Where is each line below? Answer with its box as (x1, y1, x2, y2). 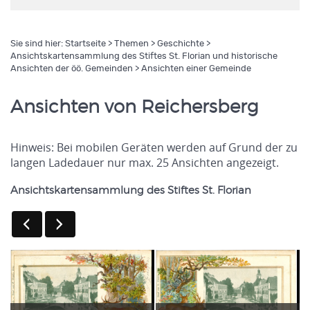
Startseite (65, 39, 106, 48)
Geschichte (157, 39, 204, 48)
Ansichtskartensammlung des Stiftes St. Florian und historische (10, 52, 277, 61)
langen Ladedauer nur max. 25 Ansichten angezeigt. (10, 155, 279, 170)
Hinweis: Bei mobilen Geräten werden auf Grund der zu (10, 140, 298, 155)
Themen (114, 39, 149, 48)
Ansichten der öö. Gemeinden (10, 64, 133, 73)
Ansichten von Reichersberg (10, 98, 259, 116)
